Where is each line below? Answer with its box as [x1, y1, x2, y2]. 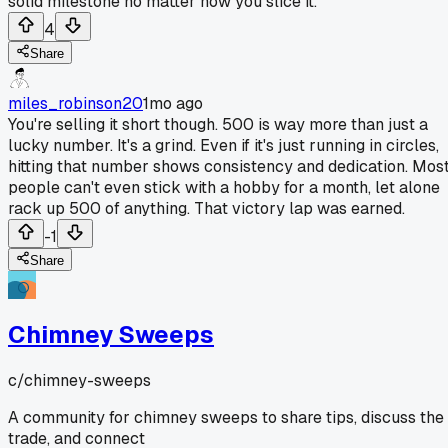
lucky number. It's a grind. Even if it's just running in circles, [8, 134, 439, 156]
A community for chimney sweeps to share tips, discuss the [8, 406, 444, 428]
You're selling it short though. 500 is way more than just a [8, 113, 428, 135]
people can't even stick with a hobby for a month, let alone [8, 176, 440, 198]
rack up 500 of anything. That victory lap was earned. [8, 197, 405, 219]
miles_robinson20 [8, 92, 143, 114]
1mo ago [143, 92, 203, 114]
